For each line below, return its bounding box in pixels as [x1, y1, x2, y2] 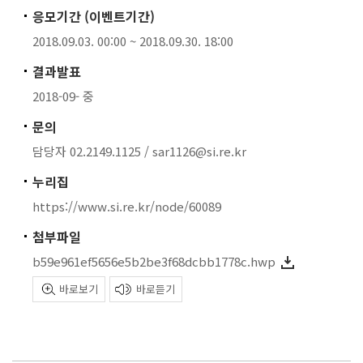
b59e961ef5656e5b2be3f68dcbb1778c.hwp [32, 253, 275, 270]
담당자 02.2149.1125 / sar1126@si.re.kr [32, 143, 246, 160]
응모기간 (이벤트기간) [32, 6, 155, 26]
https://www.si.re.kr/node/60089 [32, 198, 221, 215]
